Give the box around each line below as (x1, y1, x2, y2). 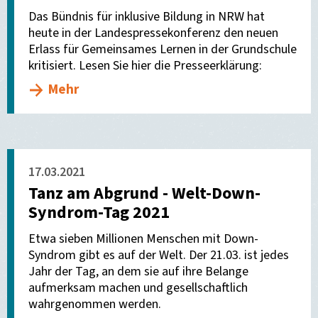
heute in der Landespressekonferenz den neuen (28, 24, 278, 42)
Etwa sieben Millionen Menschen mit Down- (28, 230, 258, 248)
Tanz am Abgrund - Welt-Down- (28, 181, 261, 206)
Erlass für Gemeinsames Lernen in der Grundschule (28, 40, 297, 58)
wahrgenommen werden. (28, 295, 161, 313)
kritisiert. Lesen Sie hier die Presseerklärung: (28, 57, 262, 75)
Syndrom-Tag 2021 (28, 200, 170, 225)
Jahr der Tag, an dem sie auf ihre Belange (28, 263, 248, 280)
